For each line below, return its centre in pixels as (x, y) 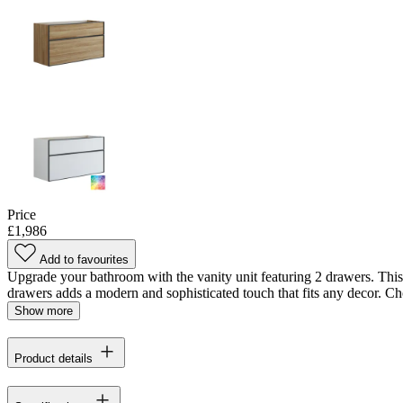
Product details (54, 359)
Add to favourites (84, 259)
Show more (44, 310)
